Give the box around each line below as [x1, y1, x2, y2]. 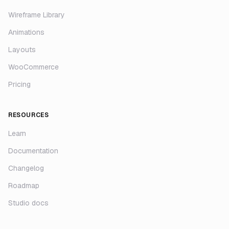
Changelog [8, 164, 44, 173]
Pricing [8, 80, 31, 89]
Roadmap [8, 181, 39, 191]
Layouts [8, 45, 36, 55]
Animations [8, 28, 44, 37]
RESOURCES [8, 111, 49, 120]
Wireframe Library [8, 10, 65, 20]
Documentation [8, 146, 58, 156]
